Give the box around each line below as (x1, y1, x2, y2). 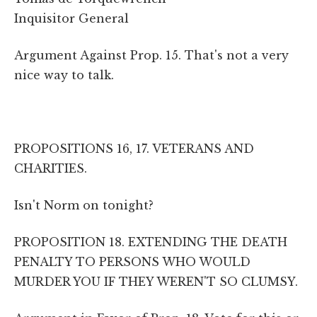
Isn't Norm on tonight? (14, 197, 154, 212)
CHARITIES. (14, 161, 87, 175)
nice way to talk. (14, 67, 114, 82)
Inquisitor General (14, 11, 129, 25)
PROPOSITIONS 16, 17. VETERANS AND (14, 141, 254, 156)
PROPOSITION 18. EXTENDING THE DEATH (14, 234, 287, 249)
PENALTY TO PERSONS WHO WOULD (14, 254, 250, 269)
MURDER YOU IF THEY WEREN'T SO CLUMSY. (14, 274, 298, 289)
